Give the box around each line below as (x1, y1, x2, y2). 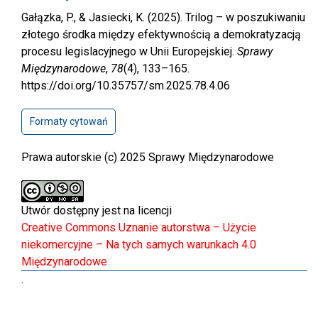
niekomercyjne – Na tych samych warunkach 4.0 (21, 238, 256, 252)
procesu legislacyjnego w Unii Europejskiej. (21, 45, 237, 59)
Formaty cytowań (29, 116, 108, 128)
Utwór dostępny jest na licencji (21, 204, 172, 218)
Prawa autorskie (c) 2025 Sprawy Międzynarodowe (21, 150, 274, 165)
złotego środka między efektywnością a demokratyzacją (21, 28, 301, 42)
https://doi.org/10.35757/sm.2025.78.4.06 (21, 79, 230, 93)
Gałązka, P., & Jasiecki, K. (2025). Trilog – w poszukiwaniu (21, 11, 305, 25)
